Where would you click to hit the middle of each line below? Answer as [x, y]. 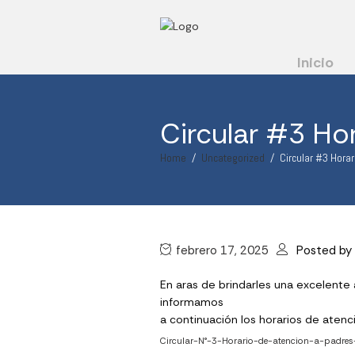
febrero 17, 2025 [222, 250]
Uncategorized [233, 157]
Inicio [315, 62]
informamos [192, 302]
